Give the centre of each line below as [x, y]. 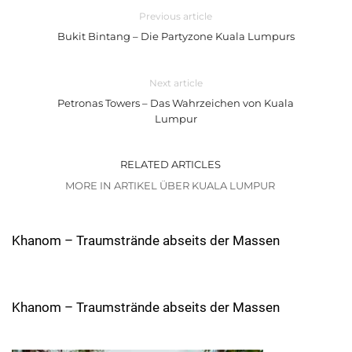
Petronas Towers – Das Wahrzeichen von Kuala [176, 103]
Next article [176, 83]
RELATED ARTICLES [170, 165]
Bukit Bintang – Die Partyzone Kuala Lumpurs [176, 37]
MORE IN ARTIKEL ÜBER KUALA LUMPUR [170, 186]
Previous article [176, 16]
